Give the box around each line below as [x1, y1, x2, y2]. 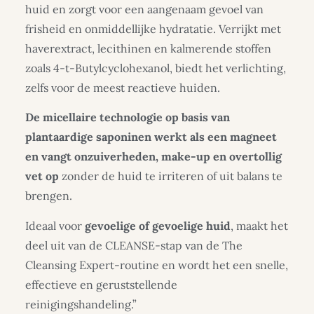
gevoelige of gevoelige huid [85, 218, 231, 233]
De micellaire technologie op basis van [25, 110, 230, 125]
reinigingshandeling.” [25, 296, 137, 311]
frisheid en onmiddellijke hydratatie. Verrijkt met [25, 21, 281, 36]
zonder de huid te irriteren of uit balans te [59, 169, 282, 184]
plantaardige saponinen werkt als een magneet [25, 130, 277, 144]
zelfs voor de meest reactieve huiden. [25, 80, 220, 95]
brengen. [25, 189, 72, 203]
